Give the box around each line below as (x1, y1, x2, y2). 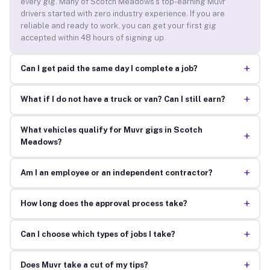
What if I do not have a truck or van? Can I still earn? (20, 95, 225, 104)
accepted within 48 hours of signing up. (20, 33, 166, 43)
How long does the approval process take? (20, 199, 187, 209)
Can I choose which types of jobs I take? (20, 230, 175, 239)
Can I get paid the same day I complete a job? (20, 64, 198, 74)
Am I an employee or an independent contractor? (20, 168, 213, 178)
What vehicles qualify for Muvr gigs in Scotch (20, 125, 202, 135)
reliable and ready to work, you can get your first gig (20, 21, 216, 31)
